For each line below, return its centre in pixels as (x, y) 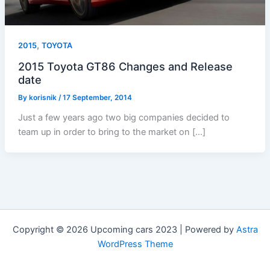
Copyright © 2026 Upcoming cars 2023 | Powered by (124, 230)
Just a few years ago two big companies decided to (124, 117)
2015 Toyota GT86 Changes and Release (125, 67)
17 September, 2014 (97, 98)
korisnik (43, 98)
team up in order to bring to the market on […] (111, 132)
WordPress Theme (135, 244)
